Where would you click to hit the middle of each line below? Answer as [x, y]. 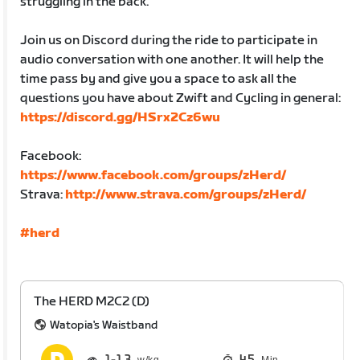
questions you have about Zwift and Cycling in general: [181, 98]
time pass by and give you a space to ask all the [159, 79]
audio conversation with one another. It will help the [172, 59]
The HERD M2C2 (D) [92, 301]
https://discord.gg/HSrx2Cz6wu [121, 117]
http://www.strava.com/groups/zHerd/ [186, 194]
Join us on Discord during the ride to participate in [169, 40]
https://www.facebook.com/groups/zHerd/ [153, 175]
